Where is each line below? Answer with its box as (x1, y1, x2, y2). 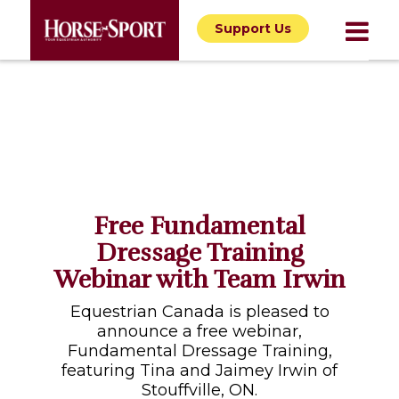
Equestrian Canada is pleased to (69, 302, 330, 322)
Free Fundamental (94, 211, 305, 241)
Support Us (214, 20, 291, 37)
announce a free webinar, (97, 322, 302, 341)
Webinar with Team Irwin (53, 265, 346, 295)
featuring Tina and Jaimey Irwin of (61, 361, 338, 380)
